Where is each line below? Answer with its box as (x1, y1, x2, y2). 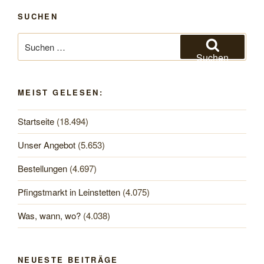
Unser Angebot (18, 138, 75, 151)
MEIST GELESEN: (18, 87, 104, 98)
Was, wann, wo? (18, 209, 81, 222)
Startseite (18, 115, 54, 128)
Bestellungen (18, 162, 67, 175)
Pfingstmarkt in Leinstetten (18, 186, 120, 199)
